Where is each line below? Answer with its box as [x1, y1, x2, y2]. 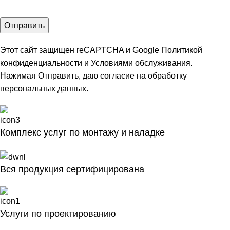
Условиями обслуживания [91, 59, 190, 68]
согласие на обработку [100, 71, 187, 81]
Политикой [161, 46, 202, 55]
